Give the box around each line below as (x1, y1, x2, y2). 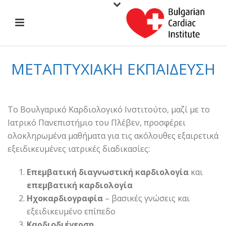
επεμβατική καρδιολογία (26, 180, 133, 191)
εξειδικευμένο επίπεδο (26, 206, 116, 217)
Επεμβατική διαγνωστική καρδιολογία (26, 166, 189, 178)
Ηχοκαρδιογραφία (26, 193, 103, 204)
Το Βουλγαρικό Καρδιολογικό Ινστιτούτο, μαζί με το (8, 104, 210, 115)
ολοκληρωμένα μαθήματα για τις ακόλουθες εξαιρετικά (8, 130, 218, 141)
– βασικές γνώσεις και (102, 193, 190, 204)
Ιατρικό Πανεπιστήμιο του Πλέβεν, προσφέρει (8, 117, 186, 128)
